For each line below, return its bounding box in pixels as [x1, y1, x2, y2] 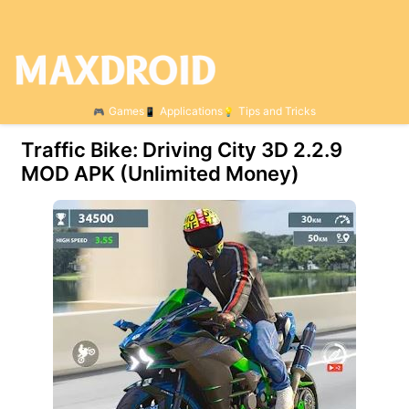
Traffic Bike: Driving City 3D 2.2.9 [21, 138, 342, 162]
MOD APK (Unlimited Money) [21, 162, 299, 185]
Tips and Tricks [238, 104, 316, 118]
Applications [160, 104, 223, 118]
